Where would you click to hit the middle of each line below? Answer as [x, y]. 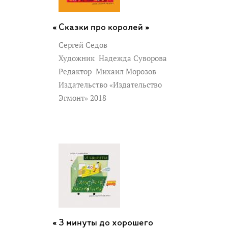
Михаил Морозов [125, 71]
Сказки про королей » [104, 27]
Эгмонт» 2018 [83, 98]
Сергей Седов [83, 45]
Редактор [76, 71]
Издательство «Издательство [110, 84]
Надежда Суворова [132, 58]
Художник [78, 58]
